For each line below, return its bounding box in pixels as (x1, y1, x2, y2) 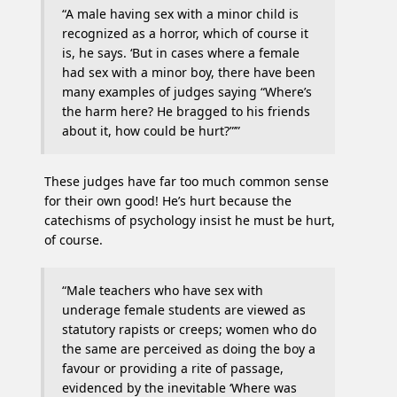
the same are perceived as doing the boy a (62, 340, 315, 358)
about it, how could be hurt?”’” (62, 122, 240, 140)
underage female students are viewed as (62, 301, 306, 319)
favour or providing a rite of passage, (62, 360, 284, 378)
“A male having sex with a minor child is (62, 5, 299, 23)
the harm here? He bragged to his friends (62, 103, 310, 121)
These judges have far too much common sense (44, 173, 329, 191)
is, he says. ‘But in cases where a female (62, 44, 300, 62)
